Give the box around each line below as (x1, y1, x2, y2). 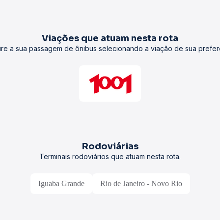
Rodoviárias (82, 141, 138, 152)
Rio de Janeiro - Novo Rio (100, 179, 182, 188)
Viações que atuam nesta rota (42, 33, 178, 44)
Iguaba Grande (38, 179, 84, 188)
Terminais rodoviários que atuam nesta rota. (39, 152, 181, 161)
